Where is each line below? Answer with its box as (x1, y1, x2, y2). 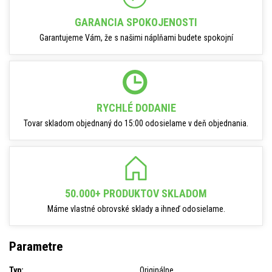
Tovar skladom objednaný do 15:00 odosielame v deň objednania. (24, 118, 248, 128)
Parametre (9, 239, 63, 254)
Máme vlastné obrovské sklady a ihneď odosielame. (47, 204, 225, 214)
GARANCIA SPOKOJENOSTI (75, 16, 197, 29)
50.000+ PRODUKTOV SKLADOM (65, 187, 207, 200)
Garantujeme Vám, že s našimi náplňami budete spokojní (39, 33, 233, 42)
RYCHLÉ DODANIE (96, 101, 176, 114)
